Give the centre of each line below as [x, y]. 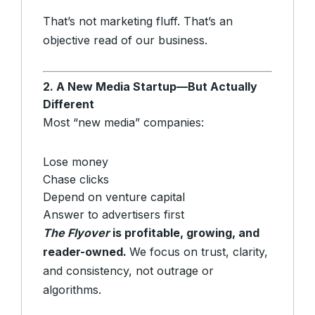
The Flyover [76, 233]
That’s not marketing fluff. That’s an [138, 21]
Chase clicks [76, 180]
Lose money [76, 162]
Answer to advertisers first [114, 215]
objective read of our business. [125, 40]
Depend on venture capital [114, 197]
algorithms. [72, 290]
